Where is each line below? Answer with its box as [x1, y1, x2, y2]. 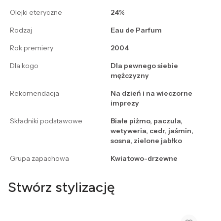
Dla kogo [10, 61, 38, 71]
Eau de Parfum [110, 26, 162, 35]
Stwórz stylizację [8, 179, 114, 196]
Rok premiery [10, 43, 53, 53]
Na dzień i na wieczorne [110, 89, 192, 98]
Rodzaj [10, 26, 32, 35]
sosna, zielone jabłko [110, 136, 182, 146]
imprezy [110, 99, 139, 108]
